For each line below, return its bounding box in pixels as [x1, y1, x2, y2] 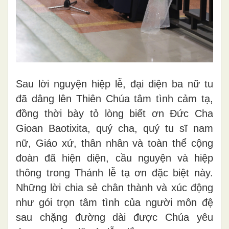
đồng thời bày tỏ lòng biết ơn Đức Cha [16, 107, 213, 119]
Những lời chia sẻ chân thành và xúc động [16, 181, 213, 193]
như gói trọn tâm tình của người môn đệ [16, 196, 213, 208]
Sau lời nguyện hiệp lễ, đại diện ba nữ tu [16, 78, 213, 89]
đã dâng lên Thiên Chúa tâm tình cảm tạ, [16, 93, 213, 104]
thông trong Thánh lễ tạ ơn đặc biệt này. [16, 167, 213, 178]
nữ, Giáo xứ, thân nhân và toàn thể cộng [16, 137, 213, 149]
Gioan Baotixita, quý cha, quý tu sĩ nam [16, 122, 213, 134]
